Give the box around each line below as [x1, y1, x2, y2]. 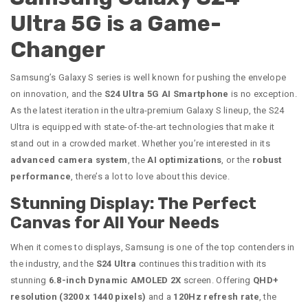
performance [10, 171, 71, 182]
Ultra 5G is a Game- [10, 10, 221, 37]
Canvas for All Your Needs [10, 213, 219, 233]
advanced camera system [10, 155, 128, 166]
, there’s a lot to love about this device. [71, 171, 230, 182]
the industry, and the [10, 258, 96, 269]
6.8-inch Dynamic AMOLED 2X [48, 275, 181, 286]
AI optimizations [147, 155, 222, 166]
